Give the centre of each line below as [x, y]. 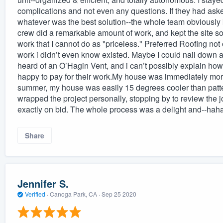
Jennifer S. [43, 183]
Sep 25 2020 [119, 194]
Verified [35, 194]
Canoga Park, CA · [75, 194]
